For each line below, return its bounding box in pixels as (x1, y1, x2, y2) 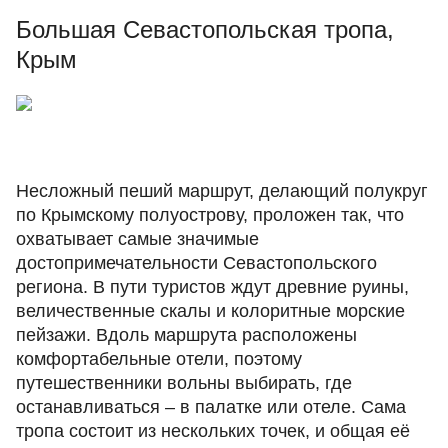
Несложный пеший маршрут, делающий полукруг (16, 181, 428, 201)
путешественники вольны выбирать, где (16, 373, 352, 393)
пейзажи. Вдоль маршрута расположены (16, 325, 357, 345)
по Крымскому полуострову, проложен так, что (16, 205, 404, 225)
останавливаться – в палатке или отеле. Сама (16, 397, 406, 417)
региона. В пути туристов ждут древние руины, (16, 277, 409, 297)
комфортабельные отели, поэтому (16, 349, 302, 369)
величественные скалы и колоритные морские (16, 301, 405, 321)
